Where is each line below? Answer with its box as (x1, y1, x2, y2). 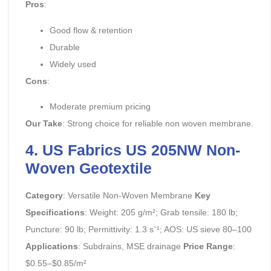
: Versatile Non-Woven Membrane (62, 190, 195, 200)
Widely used (49, 59, 96, 69)
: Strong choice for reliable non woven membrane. (62, 119, 253, 129)
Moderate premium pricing (49, 102, 151, 112)
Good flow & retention (49, 25, 132, 35)
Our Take (25, 119, 62, 129)
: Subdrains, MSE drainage (77, 241, 183, 251)
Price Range (183, 241, 233, 251)
